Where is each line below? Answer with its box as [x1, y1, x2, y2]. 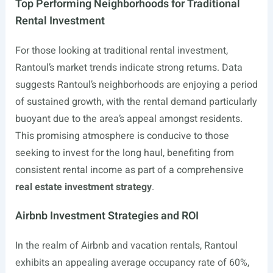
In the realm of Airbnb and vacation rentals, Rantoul [15, 238, 238, 253]
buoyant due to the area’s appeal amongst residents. [15, 112, 243, 127]
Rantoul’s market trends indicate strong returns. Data [15, 60, 243, 76]
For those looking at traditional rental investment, [15, 43, 228, 58]
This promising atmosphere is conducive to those [15, 129, 229, 144]
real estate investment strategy [15, 180, 152, 195]
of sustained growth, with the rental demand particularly [15, 94, 257, 110]
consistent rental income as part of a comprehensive [15, 163, 244, 178]
